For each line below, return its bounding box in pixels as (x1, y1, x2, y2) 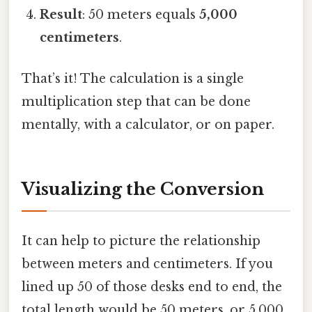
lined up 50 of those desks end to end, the (22, 279, 282, 295)
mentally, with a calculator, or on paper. (22, 117, 274, 133)
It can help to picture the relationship (22, 233, 260, 249)
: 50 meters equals (82, 7, 200, 23)
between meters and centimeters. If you (22, 256, 273, 272)
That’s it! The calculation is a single (22, 71, 244, 87)
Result (40, 7, 83, 23)
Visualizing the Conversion (22, 179, 264, 200)
